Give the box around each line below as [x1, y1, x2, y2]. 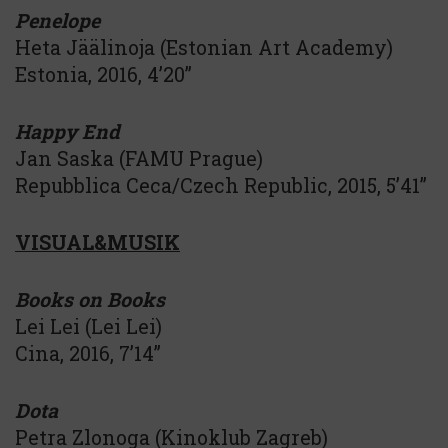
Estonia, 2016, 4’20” [15, 61, 192, 87]
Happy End [15, 118, 120, 144]
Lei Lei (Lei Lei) [15, 313, 162, 339]
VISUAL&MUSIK [15, 229, 180, 255]
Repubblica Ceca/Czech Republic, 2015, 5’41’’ [15, 172, 427, 198]
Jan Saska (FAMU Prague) [15, 145, 263, 171]
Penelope [15, 7, 100, 33]
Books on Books [15, 286, 165, 312]
